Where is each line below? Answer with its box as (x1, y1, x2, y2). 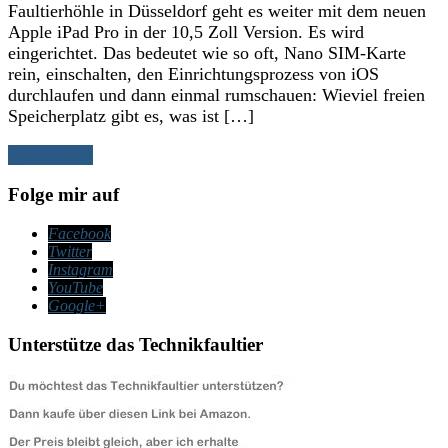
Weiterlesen (8, 144, 93, 165)
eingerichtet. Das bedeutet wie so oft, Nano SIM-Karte (8, 42, 406, 63)
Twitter (48, 243, 92, 261)
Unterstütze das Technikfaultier (8, 333, 263, 355)
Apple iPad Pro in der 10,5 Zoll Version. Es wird (8, 21, 364, 42)
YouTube (48, 279, 103, 297)
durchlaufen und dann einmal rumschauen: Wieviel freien (8, 84, 425, 105)
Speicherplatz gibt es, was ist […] (8, 105, 254, 126)
